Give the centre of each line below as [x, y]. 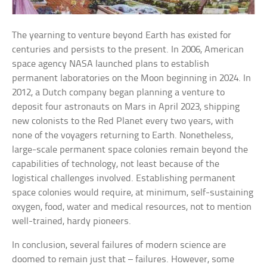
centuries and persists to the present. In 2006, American [128, 49]
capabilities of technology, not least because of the [116, 164]
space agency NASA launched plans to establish [111, 64]
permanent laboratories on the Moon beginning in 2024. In [132, 78]
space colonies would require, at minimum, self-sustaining [133, 193]
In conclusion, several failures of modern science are [119, 245]
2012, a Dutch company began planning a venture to [119, 92]
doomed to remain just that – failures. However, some [123, 259]
